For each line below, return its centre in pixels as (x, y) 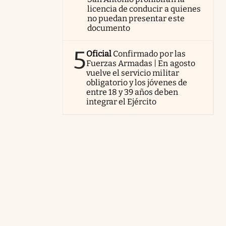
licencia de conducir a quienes (144, 9)
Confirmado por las (149, 54)
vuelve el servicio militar (133, 73)
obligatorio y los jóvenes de (137, 82)
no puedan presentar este (136, 18)
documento (109, 28)
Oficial (99, 54)
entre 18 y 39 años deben (132, 92)
